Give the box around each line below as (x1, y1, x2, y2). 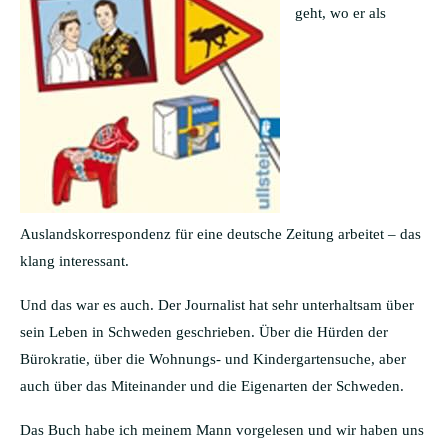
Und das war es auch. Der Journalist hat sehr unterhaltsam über (20, 296, 414, 313)
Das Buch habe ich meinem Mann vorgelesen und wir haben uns (20, 421, 424, 438)
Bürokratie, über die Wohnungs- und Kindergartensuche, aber (20, 350, 406, 367)
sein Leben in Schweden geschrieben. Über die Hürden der (20, 323, 388, 340)
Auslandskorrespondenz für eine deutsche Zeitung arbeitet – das (20, 225, 421, 242)
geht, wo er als (295, 4, 386, 21)
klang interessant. (20, 252, 129, 269)
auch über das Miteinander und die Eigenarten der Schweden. (20, 377, 404, 394)
